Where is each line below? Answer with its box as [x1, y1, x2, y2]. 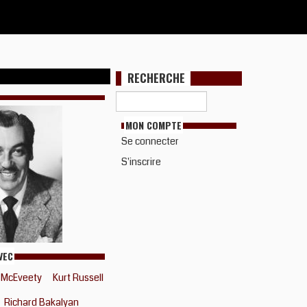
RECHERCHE [127, 69, 185, 87]
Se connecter [121, 134, 179, 148]
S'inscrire [121, 154, 161, 169]
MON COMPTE [125, 117, 182, 132]
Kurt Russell [53, 271, 103, 284]
